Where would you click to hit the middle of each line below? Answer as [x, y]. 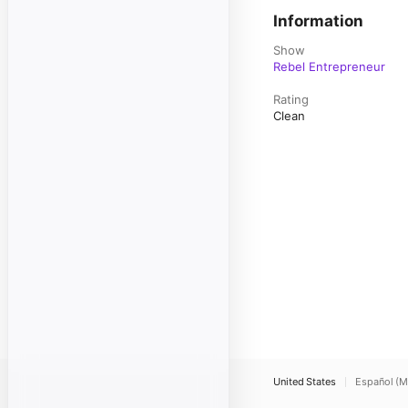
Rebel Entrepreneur [329, 66]
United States [305, 382]
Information [318, 21]
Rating [291, 99]
